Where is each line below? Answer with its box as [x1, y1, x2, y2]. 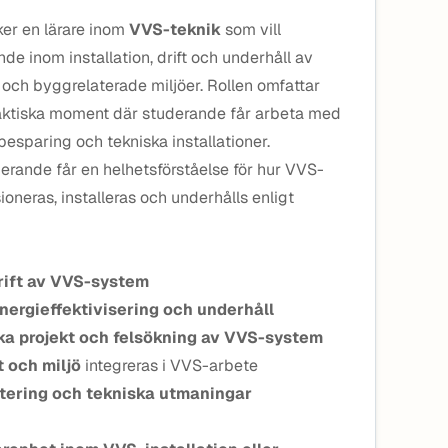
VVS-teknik [129, 19, 221, 40]
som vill [221, 19, 281, 40]
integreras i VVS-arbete [81, 355, 258, 376]
